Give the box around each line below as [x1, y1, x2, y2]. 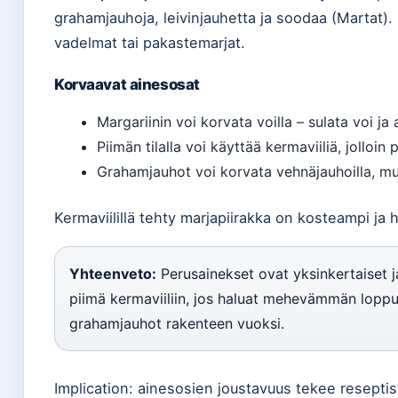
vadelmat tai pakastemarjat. [54, 33, 245, 52]
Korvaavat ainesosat [54, 75, 200, 93]
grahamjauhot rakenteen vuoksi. [69, 314, 284, 332]
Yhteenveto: [69, 264, 156, 283]
